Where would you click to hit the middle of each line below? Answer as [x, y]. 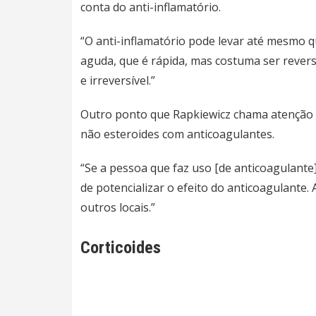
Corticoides [121, 247]
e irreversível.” [118, 80]
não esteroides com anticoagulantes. [177, 134]
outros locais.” [118, 207]
